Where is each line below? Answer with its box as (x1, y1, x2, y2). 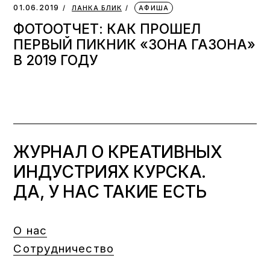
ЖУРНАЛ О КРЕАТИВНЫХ (13, 141, 222, 162)
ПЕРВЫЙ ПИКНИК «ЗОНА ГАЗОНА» (13, 36, 256, 52)
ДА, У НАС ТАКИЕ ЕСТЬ (13, 181, 207, 202)
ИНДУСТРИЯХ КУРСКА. (13, 161, 206, 182)
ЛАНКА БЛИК (72, 3, 122, 12)
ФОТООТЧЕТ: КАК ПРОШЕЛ (13, 20, 201, 37)
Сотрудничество (13, 241, 114, 256)
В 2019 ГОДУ (13, 51, 99, 68)
